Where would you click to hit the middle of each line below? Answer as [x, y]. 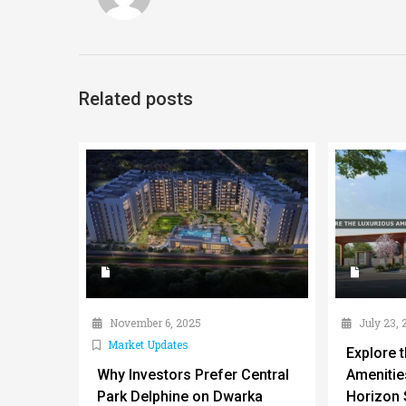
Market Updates [148, 345]
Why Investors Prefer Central [193, 375]
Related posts [136, 99]
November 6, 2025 [154, 323]
